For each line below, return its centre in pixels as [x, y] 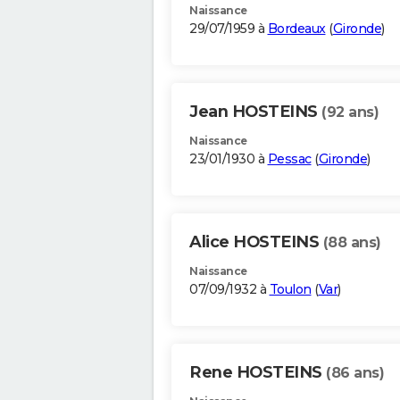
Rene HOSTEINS [258, 373]
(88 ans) [352, 243]
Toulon [290, 290]
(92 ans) [350, 112]
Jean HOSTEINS [255, 112]
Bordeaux [296, 29]
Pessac [289, 159]
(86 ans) [355, 373]
